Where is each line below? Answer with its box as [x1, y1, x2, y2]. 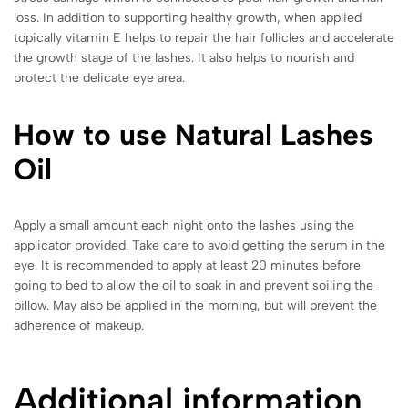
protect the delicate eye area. [14, 69, 185, 86]
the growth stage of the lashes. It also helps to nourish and [14, 49, 354, 66]
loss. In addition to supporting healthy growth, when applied [14, 9, 362, 25]
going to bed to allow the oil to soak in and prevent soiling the [14, 277, 373, 293]
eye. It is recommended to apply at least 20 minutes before [14, 257, 361, 273]
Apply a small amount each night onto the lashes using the [14, 217, 354, 233]
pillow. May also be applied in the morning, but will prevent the [14, 297, 377, 313]
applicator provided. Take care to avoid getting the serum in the [14, 237, 385, 253]
